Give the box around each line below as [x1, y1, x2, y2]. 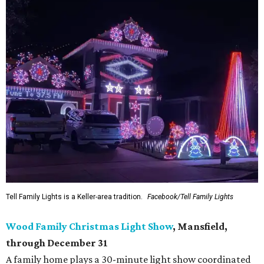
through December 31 [6, 236, 108, 249]
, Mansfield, [173, 220, 227, 232]
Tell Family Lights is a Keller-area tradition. [6, 192, 143, 201]
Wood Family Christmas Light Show [6, 220, 173, 232]
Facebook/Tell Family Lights [147, 192, 233, 201]
